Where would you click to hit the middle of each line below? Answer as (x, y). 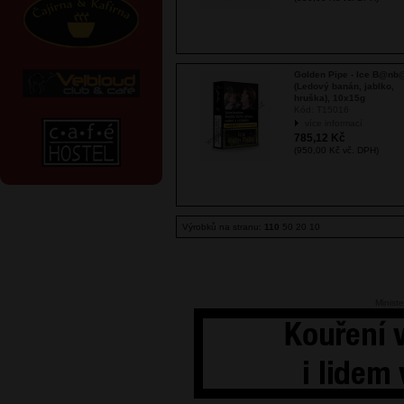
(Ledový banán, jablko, (344, 86)
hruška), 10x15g (330, 98)
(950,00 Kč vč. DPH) (336, 150)
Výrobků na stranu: (223, 227)
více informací (334, 123)
